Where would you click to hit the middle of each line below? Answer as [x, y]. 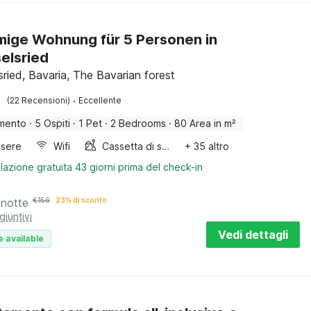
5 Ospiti [53, 123]
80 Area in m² [205, 123]
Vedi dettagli [253, 235]
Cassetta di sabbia [166, 146]
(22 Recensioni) [39, 100]
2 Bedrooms [138, 123]
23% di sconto [82, 200]
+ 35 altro [207, 146]
